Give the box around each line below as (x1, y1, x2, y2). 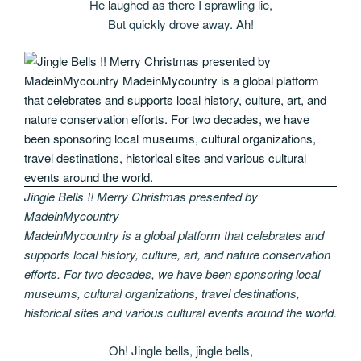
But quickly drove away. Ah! (107, 15, 254, 32)
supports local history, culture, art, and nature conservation (24, 246, 330, 263)
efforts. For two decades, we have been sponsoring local (24, 265, 320, 283)
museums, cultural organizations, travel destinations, (24, 284, 300, 302)
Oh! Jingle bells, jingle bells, (108, 341, 253, 359)
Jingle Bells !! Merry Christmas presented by (24, 188, 258, 205)
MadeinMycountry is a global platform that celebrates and (24, 226, 324, 244)
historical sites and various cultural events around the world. (24, 304, 337, 322)
